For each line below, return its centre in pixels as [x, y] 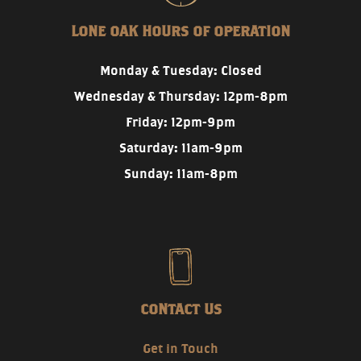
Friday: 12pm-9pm [180, 122]
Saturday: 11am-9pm [180, 147]
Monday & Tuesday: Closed [180, 70]
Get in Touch [180, 348]
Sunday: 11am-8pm [180, 173]
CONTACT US [180, 309]
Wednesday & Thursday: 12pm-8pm [180, 96]
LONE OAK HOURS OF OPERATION [180, 31]
